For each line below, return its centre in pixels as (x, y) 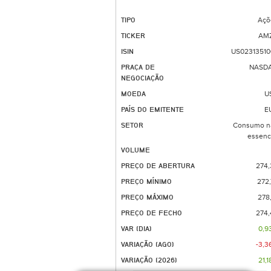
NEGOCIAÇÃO (142, 78)
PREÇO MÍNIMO (146, 181)
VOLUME (135, 150)
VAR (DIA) (136, 229)
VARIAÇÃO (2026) (149, 260)
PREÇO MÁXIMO (147, 197)
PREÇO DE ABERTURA (158, 166)
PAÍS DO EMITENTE (152, 109)
